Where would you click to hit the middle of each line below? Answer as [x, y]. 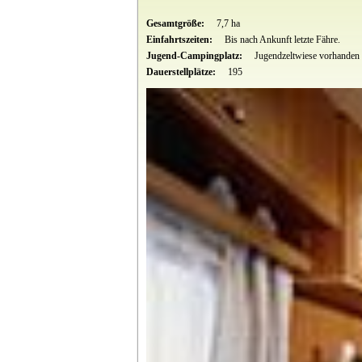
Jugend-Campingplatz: [195, 55]
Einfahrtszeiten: [180, 39]
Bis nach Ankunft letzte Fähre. [282, 39]
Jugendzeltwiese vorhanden [307, 55]
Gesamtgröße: [176, 23]
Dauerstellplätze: [182, 72]
